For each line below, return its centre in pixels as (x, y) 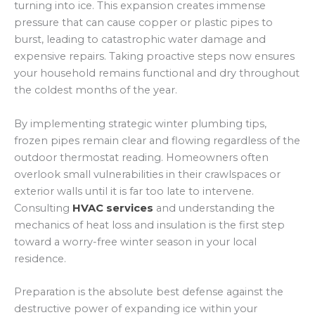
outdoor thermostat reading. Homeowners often (141, 157)
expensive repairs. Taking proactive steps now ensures (154, 57)
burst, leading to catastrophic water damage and (140, 40)
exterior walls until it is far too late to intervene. (134, 191)
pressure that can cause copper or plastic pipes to (143, 23)
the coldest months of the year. (96, 90)
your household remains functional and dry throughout (157, 73)
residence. (40, 258)
